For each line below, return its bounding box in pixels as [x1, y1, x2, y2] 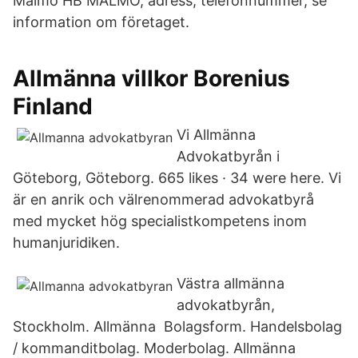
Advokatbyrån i [177, 148, 280, 165]
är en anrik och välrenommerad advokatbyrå [13, 191, 314, 208]
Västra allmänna [177, 275, 284, 292]
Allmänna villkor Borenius [13, 65, 290, 92]
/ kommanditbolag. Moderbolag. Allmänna [13, 340, 296, 356]
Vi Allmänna [177, 126, 256, 143]
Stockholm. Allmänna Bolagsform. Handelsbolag [13, 318, 342, 335]
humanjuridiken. [13, 234, 120, 251]
